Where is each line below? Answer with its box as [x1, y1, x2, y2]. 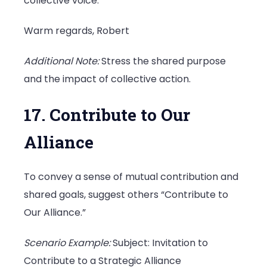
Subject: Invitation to [110, 235, 208, 250]
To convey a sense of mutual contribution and [24, 169, 238, 184]
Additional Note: [24, 54, 99, 69]
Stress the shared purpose [99, 54, 226, 69]
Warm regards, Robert [24, 23, 129, 38]
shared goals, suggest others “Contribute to [24, 187, 228, 201]
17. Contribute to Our [24, 103, 190, 126]
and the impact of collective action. [24, 72, 191, 86]
